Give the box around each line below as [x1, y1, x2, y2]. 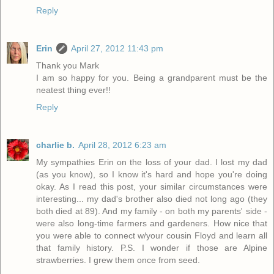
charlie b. [36, 139, 75, 150]
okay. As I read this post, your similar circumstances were [36, 181, 267, 191]
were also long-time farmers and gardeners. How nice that [36, 218, 267, 228]
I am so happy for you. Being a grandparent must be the [36, 72, 267, 83]
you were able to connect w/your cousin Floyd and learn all [36, 230, 267, 240]
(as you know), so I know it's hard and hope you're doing [36, 169, 267, 179]
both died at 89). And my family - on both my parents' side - [36, 206, 267, 216]
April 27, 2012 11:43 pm [71, 43, 163, 53]
